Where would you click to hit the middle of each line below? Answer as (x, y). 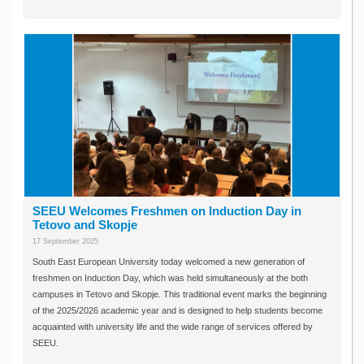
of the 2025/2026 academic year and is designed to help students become (178, 310)
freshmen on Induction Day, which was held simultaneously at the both (170, 278)
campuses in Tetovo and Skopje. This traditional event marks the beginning (180, 294)
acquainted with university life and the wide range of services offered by (173, 327)
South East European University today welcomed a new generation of (169, 262)
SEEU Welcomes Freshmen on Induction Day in (167, 211)
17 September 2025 (65, 241)
